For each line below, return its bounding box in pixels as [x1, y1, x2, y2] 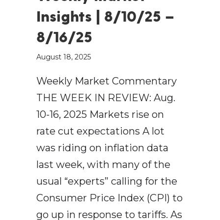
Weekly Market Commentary [36, 75, 177, 87]
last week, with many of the [36, 159, 170, 171]
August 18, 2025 [36, 53, 91, 62]
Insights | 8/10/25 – [36, 7, 174, 25]
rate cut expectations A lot [36, 125, 165, 137]
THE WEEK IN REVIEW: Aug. [36, 92, 175, 104]
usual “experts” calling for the [36, 175, 177, 188]
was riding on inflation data [36, 142, 168, 154]
